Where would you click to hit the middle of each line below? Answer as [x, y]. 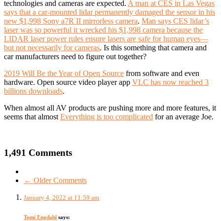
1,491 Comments [38, 152]
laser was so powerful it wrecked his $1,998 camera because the [103, 30]
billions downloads [33, 91]
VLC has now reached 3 [170, 82]
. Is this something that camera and [153, 47]
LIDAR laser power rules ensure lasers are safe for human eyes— [106, 38]
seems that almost [32, 116]
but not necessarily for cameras [52, 47]
